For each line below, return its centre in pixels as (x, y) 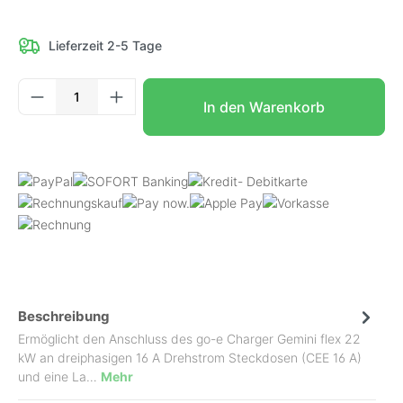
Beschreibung (64, 316)
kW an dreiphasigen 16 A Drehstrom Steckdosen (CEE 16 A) (190, 357)
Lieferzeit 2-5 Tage (105, 46)
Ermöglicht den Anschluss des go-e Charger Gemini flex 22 (189, 338)
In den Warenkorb (264, 107)
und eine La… (59, 376)
